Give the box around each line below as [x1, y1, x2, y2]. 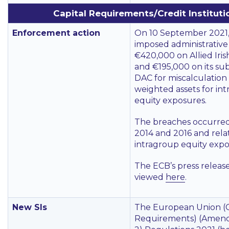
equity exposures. [134, 96, 207, 105]
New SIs [12, 202, 47, 212]
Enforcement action [12, 28, 100, 38]
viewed [134, 172, 166, 182]
